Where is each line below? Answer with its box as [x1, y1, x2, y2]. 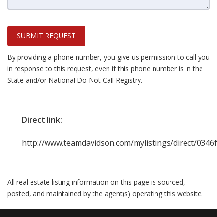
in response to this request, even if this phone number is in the [7, 64, 203, 73]
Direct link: [22, 114, 62, 125]
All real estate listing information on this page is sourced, [7, 177, 185, 186]
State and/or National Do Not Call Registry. [7, 76, 142, 85]
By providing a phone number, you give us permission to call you [7, 52, 210, 62]
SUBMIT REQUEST [17, 31, 76, 40]
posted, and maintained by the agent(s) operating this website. [7, 189, 203, 198]
